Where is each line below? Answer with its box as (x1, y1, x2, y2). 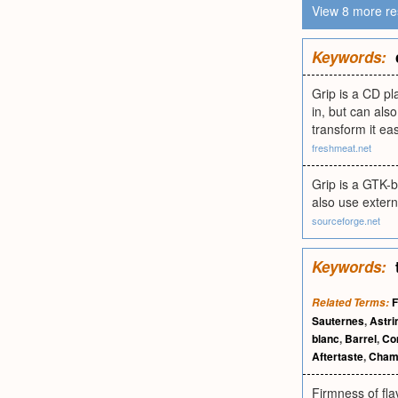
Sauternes (312, 313, 364, 329)
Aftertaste (312, 348, 363, 364)
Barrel (345, 330, 377, 346)
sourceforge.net (312, 213, 380, 227)
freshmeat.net (312, 140, 371, 155)
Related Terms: (312, 295, 389, 310)
